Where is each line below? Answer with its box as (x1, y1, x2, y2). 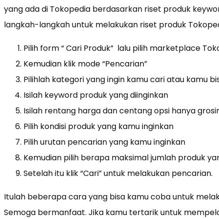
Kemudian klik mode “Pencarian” (23, 58, 147, 69)
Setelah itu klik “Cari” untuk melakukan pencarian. (23, 167, 213, 179)
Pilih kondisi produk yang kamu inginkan (23, 120, 174, 132)
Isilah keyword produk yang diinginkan (23, 89, 168, 101)
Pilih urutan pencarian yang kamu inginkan (23, 136, 185, 148)
